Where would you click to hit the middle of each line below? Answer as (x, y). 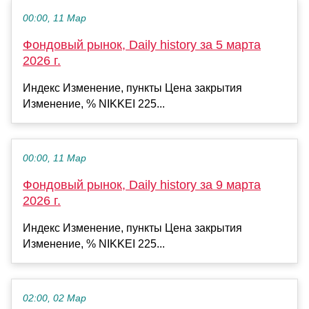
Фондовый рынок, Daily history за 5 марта (142, 45)
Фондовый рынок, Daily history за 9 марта (142, 185)
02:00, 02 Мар (54, 299)
